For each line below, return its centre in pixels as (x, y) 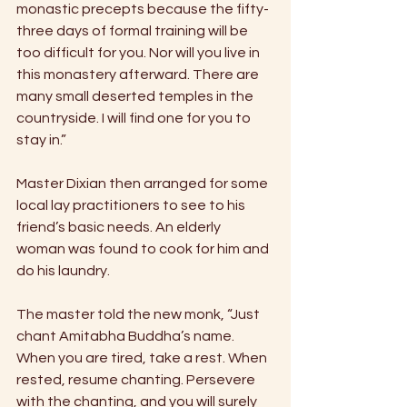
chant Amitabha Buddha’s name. (127, 337)
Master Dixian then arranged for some (144, 184)
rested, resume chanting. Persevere (137, 380)
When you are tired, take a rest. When (143, 358)
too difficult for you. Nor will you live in (139, 53)
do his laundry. (65, 271)
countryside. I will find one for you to (135, 119)
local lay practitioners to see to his (132, 206)
